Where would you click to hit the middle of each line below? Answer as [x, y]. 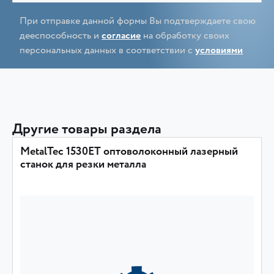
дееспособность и [61, 36]
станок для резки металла [83, 165]
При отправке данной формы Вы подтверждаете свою [138, 21]
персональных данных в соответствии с [108, 50]
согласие [121, 36]
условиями [219, 50]
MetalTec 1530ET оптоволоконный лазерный [129, 152]
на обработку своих [185, 36]
